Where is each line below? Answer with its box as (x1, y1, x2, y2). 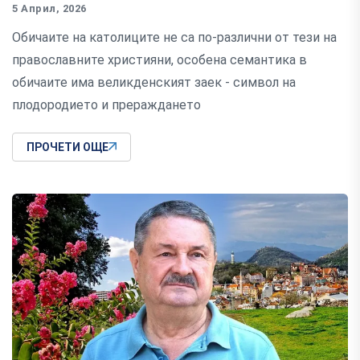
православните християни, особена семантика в (12, 51, 307, 67)
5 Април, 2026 (12, 2, 87, 14)
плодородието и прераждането (12, 96, 201, 112)
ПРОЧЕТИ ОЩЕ (27, 140, 108, 153)
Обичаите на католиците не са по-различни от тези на (12, 29, 337, 45)
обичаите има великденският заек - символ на (12, 74, 296, 90)
